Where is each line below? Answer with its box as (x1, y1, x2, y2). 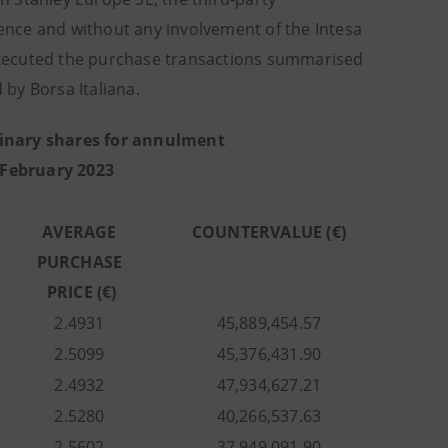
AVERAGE (42, 221, 117, 243)
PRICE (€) (42, 281, 117, 303)
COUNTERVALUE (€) (191, 221, 347, 243)
